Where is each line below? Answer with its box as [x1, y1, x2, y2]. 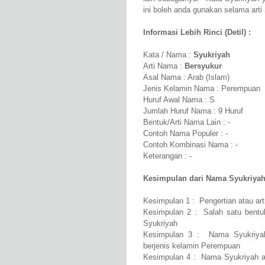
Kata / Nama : [143, 50, 193, 60]
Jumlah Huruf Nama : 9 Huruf [143, 106, 243, 116]
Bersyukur [185, 62, 222, 71]
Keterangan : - [143, 151, 192, 161]
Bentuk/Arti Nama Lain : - [143, 118, 230, 127]
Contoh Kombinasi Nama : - [143, 140, 238, 150]
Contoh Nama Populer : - [143, 129, 228, 138]
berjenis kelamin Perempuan [143, 241, 240, 251]
